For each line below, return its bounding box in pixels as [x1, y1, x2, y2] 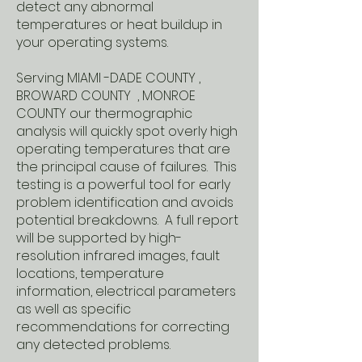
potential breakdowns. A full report [16, 211, 238, 229]
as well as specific [16, 300, 131, 318]
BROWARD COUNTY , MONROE [16, 86, 196, 105]
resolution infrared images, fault [16, 246, 220, 265]
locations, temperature [16, 264, 164, 283]
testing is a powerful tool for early [16, 175, 230, 194]
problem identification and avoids [16, 193, 234, 212]
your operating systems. [16, 33, 168, 52]
